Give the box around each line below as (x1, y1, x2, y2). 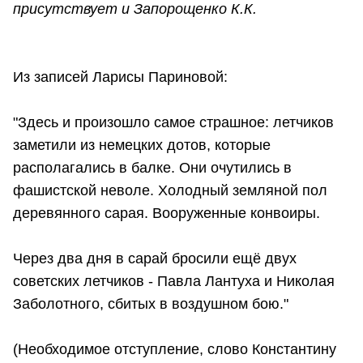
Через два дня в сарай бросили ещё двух (13, 250, 297, 267)
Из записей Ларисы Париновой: (13, 69, 228, 86)
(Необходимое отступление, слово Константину (13, 341, 336, 358)
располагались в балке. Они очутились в (13, 160, 292, 177)
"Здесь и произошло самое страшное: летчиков (13, 114, 334, 131)
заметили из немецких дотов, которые (13, 137, 271, 154)
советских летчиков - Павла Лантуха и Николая (13, 273, 335, 290)
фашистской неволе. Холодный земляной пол (13, 182, 327, 199)
